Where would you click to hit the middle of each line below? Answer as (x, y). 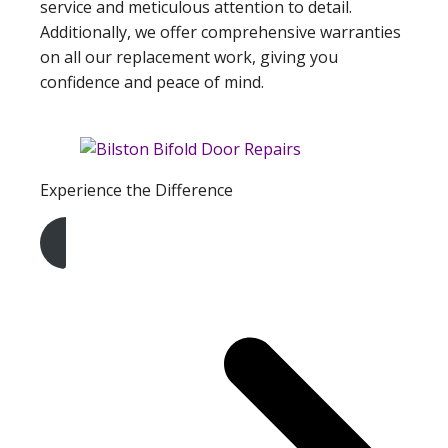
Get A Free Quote (114, 271)
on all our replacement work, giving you (189, 57)
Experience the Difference (136, 190)
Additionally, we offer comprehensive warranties (220, 32)
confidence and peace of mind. (152, 82)
